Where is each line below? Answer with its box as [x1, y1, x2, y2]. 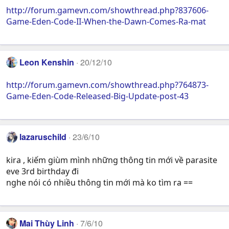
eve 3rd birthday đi [6, 165, 79, 177]
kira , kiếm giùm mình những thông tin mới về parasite [6, 154, 217, 166]
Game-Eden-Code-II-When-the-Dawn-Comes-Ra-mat [6, 15, 206, 27]
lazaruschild [19, 131, 67, 143]
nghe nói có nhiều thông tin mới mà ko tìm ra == [6, 176, 193, 188]
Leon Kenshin [19, 56, 75, 68]
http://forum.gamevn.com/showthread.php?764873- [6, 79, 209, 91]
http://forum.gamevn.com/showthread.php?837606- [6, 4, 209, 16]
